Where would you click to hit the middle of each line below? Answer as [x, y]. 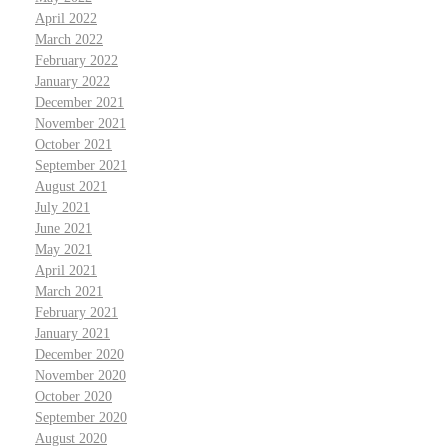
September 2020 [81, 417]
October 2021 [73, 144]
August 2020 [71, 438]
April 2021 [66, 270]
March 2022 [69, 39]
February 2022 [76, 60]
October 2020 [73, 396]
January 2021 [72, 333]
